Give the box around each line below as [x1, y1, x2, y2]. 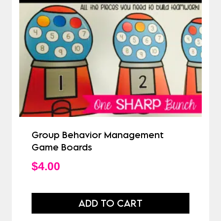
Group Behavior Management [32, 129, 164, 141]
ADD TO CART [78, 197, 143, 209]
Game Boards [32, 142, 92, 153]
